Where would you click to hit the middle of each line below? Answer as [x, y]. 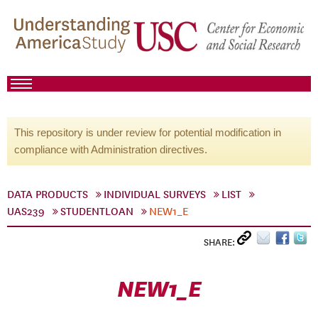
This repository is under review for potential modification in [148, 132]
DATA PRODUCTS [48, 194]
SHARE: [220, 242]
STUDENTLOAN [97, 212]
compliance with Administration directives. [111, 149]
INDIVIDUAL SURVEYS [155, 194]
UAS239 [26, 212]
